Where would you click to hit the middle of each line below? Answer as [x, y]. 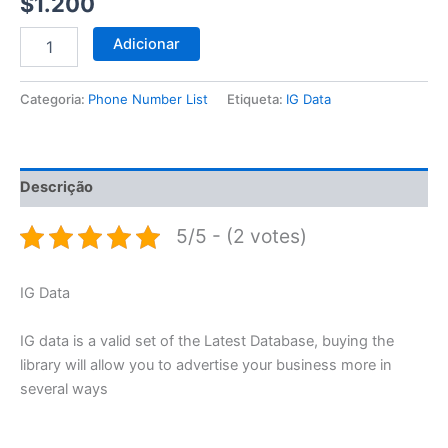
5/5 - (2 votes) [241, 236]
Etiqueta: [256, 98]
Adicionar [146, 43]
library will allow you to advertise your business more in [206, 364]
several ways [64, 388]
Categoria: [54, 98]
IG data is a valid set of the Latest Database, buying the [207, 340]
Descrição [56, 187]
